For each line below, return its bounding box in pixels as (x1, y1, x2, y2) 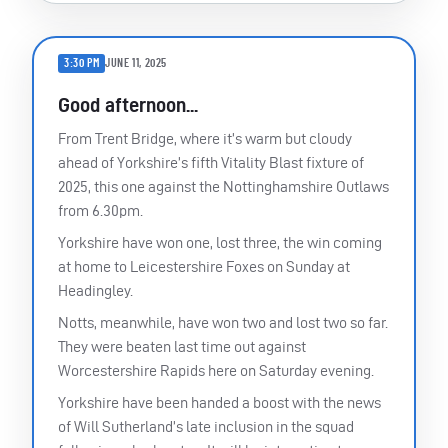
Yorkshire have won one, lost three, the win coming (58, 233, 382, 251)
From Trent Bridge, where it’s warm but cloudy (58, 129, 352, 147)
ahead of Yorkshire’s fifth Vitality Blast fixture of (58, 153, 364, 171)
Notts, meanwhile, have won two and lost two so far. (58, 313, 388, 331)
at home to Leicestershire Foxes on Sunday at (58, 257, 350, 275)
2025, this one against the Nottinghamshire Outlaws (58, 177, 389, 195)
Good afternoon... (58, 93, 198, 116)
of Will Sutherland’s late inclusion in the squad (58, 417, 354, 435)
